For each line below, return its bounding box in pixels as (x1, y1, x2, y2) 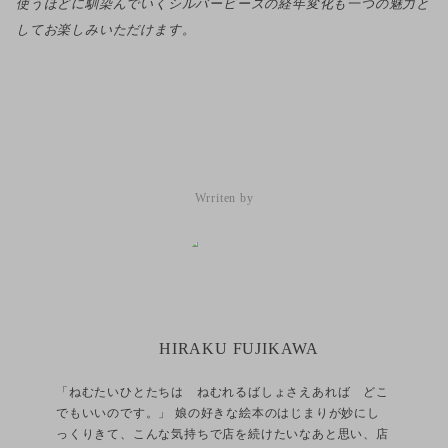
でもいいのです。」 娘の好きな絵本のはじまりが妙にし (56, 405, 380, 420)
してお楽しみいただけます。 (16, 21, 196, 37)
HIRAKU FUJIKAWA (159, 339, 319, 357)
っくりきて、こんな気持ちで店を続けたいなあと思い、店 (56, 426, 389, 441)
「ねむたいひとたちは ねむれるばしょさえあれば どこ (56, 384, 389, 399)
